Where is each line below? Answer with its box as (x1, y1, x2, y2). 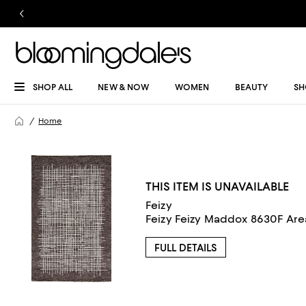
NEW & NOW (98, 82, 150, 92)
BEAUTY (234, 82, 268, 92)
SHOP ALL (33, 82, 72, 92)
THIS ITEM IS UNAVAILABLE (145, 179, 289, 193)
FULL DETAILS (154, 241, 217, 254)
